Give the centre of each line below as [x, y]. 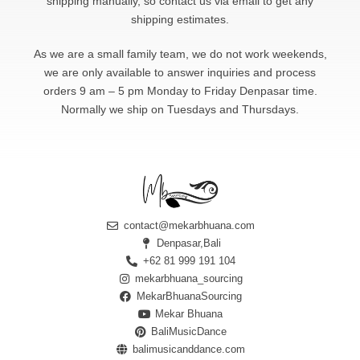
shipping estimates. [180, 20]
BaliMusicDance [189, 331]
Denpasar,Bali [189, 243]
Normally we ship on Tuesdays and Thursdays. [180, 110]
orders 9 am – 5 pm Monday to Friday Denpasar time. [180, 91]
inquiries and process [262, 73]
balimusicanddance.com [189, 349]
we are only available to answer [126, 73]
